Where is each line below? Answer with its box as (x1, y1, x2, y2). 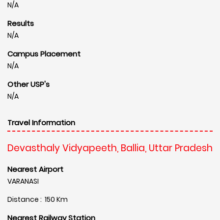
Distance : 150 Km (7, 194, 68, 204)
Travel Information (7, 117, 75, 128)
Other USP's (7, 79, 50, 89)
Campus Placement (7, 48, 81, 59)
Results (7, 18, 34, 28)
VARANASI (7, 176, 39, 186)
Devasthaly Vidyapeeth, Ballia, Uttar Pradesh (7, 141, 213, 155)
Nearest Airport (7, 164, 63, 174)
